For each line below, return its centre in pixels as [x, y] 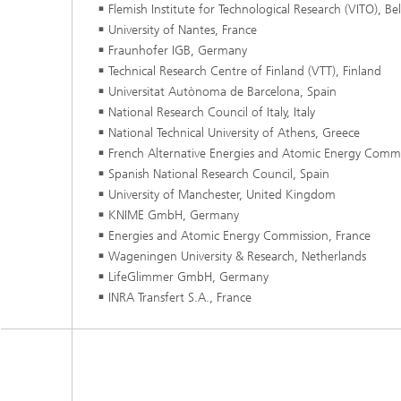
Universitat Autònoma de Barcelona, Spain [222, 92]
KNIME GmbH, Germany [174, 216]
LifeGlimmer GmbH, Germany [188, 277]
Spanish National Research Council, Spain [219, 175]
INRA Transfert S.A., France [180, 298]
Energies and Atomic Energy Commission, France [239, 236]
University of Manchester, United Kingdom [222, 195]
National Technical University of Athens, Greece [234, 133]
